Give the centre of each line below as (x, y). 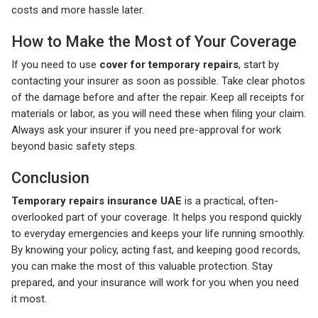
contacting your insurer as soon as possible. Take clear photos (158, 81)
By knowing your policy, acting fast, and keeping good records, (156, 250)
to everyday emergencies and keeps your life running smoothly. (158, 234)
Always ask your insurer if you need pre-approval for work (146, 130)
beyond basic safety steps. (74, 147)
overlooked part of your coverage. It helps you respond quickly (157, 218)
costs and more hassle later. (78, 10)
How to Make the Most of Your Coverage (154, 42)
